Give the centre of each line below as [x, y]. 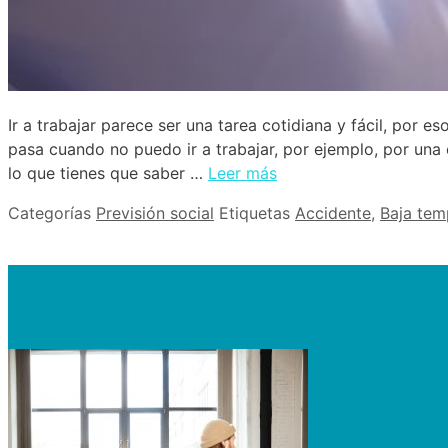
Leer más [242, 173]
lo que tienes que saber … [108, 173]
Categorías [52, 213]
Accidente [333, 213]
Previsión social [155, 213]
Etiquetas [257, 213]
